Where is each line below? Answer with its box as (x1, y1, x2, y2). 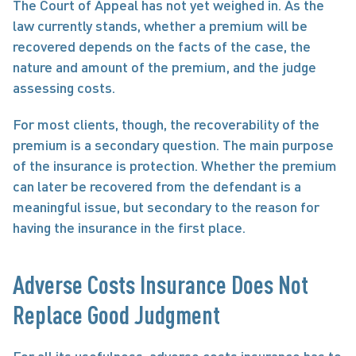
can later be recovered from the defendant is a (13, 177, 301, 195)
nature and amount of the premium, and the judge (13, 58, 316, 75)
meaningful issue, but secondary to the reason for (13, 198, 319, 215)
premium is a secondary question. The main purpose (13, 136, 334, 153)
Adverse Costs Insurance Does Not (13, 269, 308, 299)
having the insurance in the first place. (13, 219, 246, 236)
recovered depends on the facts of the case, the (13, 37, 311, 55)
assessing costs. (13, 79, 115, 96)
